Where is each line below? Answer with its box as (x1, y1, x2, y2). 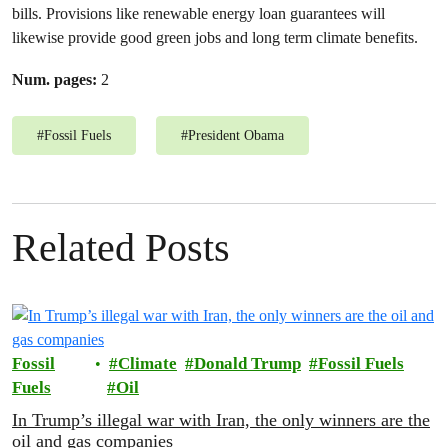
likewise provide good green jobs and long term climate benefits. (12, 28, 418, 47)
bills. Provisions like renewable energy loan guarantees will (12, 4, 385, 23)
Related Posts (12, 225, 230, 270)
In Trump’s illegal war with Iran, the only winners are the (12, 410, 430, 430)
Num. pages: (12, 70, 97, 89)
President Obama (188, 128, 284, 143)
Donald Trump (193, 354, 301, 373)
